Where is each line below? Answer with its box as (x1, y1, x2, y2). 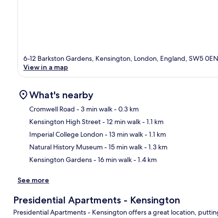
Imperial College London (29, 129, 103, 139)
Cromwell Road (29, 104, 75, 113)
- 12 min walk (101, 117, 141, 126)
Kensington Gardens (29, 155, 92, 164)
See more (18, 175, 49, 184)
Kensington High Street (29, 117, 101, 126)
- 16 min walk (92, 155, 132, 164)
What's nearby (29, 89, 93, 101)
